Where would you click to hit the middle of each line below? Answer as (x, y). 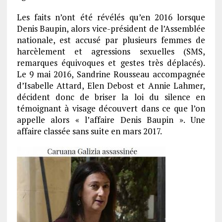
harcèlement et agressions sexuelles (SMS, (111, 52)
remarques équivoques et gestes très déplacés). (111, 63)
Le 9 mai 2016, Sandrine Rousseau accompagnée (111, 74)
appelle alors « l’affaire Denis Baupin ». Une (111, 120)
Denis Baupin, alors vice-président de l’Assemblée (111, 29)
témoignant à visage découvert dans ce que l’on (111, 109)
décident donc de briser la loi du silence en (111, 97)
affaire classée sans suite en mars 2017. (89, 131)
